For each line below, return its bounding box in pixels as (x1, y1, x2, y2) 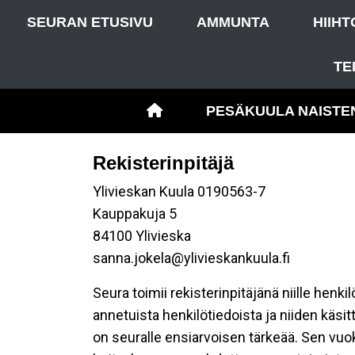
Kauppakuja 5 (93, 205, 177, 222)
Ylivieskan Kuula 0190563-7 (93, 183, 265, 200)
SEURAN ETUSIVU (27, 14, 153, 30)
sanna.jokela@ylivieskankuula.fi (93, 250, 290, 266)
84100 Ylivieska (93, 227, 191, 244)
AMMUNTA (197, 14, 269, 30)
